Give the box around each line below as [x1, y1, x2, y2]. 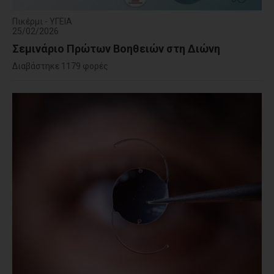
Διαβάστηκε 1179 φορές [12, 61, 108, 71]
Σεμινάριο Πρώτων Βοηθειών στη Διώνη [12, 42, 220, 55]
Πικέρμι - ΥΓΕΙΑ [12, 16, 72, 26]
